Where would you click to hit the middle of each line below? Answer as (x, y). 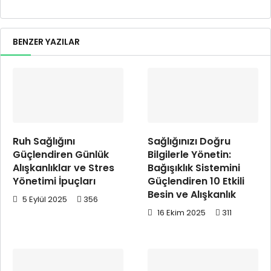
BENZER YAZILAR (46, 41)
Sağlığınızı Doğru (189, 142)
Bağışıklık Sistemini (194, 168)
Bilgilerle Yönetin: (189, 155)
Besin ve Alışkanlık (192, 195)
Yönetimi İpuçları (54, 181)
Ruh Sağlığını (44, 142)
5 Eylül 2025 (44, 200)
